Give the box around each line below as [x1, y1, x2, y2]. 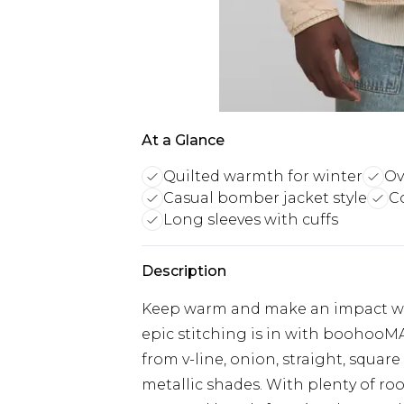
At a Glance [142, 132, 225, 149]
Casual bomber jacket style [163, 189, 367, 207]
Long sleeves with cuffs [163, 211, 338, 228]
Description [142, 262, 226, 280]
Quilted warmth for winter [163, 168, 363, 185]
